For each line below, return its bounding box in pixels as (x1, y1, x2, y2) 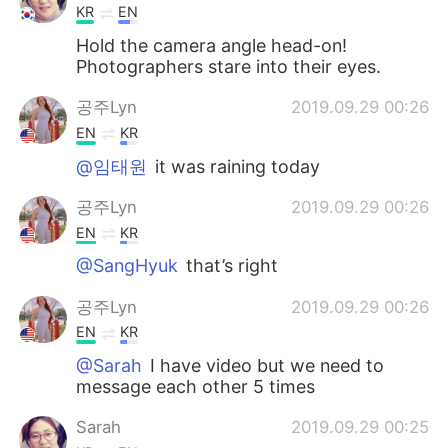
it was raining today (155, 155, 321, 177)
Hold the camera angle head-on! (76, 35, 348, 57)
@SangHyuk (76, 255, 179, 277)
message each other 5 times (76, 376, 316, 398)
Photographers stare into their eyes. (76, 56, 382, 78)
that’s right (181, 255, 279, 277)
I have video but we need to (145, 355, 385, 377)
